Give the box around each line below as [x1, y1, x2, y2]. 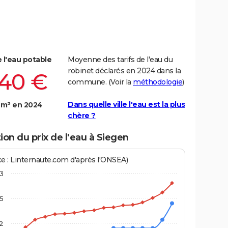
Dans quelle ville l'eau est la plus [68, 100, 185, 109]
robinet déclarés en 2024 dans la [68, 66, 181, 76]
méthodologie [133, 77, 182, 87]
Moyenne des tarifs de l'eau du [68, 55, 173, 65]
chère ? [68, 111, 96, 121]
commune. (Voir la [68, 77, 133, 87]
